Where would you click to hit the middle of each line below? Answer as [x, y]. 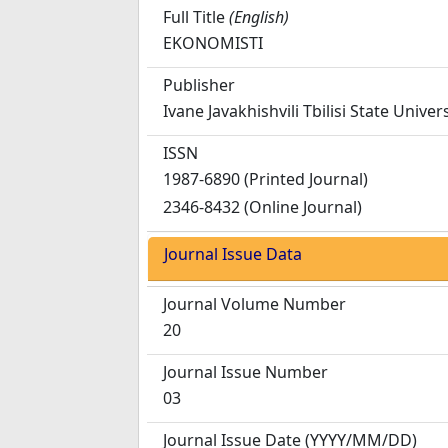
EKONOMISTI [213, 43]
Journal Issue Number [245, 372]
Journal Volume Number [254, 304]
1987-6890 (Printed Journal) [265, 179]
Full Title [194, 17]
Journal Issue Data [233, 254]
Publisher [199, 85]
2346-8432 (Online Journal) [262, 207]
